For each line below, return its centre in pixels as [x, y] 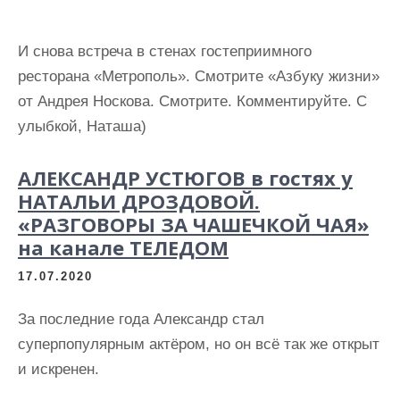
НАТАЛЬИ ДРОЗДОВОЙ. [139, 201]
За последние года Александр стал [141, 319]
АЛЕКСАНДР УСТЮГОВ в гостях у [185, 178]
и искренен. [58, 369]
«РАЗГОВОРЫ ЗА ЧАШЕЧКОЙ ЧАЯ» [193, 224]
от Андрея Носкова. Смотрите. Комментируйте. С [192, 101]
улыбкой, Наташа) [82, 126]
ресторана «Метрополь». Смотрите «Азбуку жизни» [199, 76]
